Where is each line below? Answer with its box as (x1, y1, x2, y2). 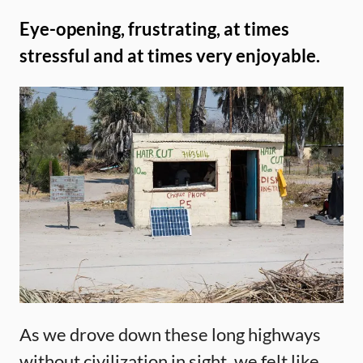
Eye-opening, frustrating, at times (19, 17, 289, 40)
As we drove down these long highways (19, 322, 321, 345)
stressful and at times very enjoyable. (19, 44, 320, 66)
